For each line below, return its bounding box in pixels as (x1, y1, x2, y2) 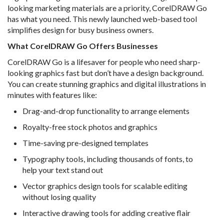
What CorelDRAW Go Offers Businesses (7, 41, 158, 51)
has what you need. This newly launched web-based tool (7, 14, 197, 24)
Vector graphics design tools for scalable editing (22, 181, 187, 191)
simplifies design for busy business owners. (7, 25, 155, 35)
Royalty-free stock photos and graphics (22, 122, 157, 132)
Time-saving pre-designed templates (22, 138, 150, 148)
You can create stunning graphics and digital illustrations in (7, 79, 206, 89)
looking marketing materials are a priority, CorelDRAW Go (7, 3, 207, 13)
